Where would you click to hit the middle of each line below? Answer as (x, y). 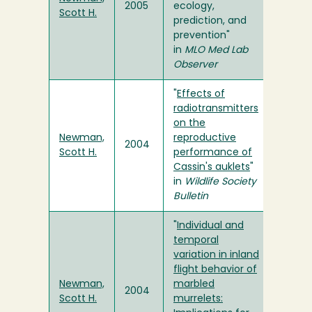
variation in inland (216, 256)
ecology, (194, 7)
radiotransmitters (216, 109)
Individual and (210, 226)
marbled (194, 285)
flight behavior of (215, 270)
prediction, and (210, 22)
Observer (195, 65)
